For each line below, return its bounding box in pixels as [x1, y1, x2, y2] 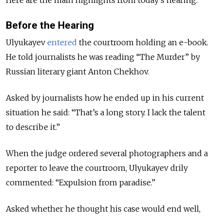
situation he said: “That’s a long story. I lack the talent [6, 108, 205, 118]
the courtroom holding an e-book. [77, 37, 208, 48]
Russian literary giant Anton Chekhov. [6, 67, 149, 77]
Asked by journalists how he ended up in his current [6, 93, 204, 103]
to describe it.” [6, 122, 60, 132]
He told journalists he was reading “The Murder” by [6, 52, 200, 62]
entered [47, 37, 77, 48]
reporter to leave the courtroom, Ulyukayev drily [6, 163, 188, 173]
